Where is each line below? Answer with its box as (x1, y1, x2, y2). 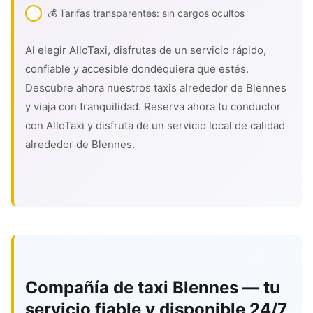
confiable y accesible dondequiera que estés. (25, 62, 249, 75)
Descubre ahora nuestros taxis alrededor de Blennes (25, 81, 286, 94)
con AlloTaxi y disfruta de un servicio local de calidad (25, 119, 285, 132)
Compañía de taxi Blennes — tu (25, 277, 280, 298)
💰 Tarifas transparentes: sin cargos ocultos (48, 7, 245, 19)
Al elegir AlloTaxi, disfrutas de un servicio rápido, (25, 43, 266, 57)
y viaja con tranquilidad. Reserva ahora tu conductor (25, 100, 281, 113)
